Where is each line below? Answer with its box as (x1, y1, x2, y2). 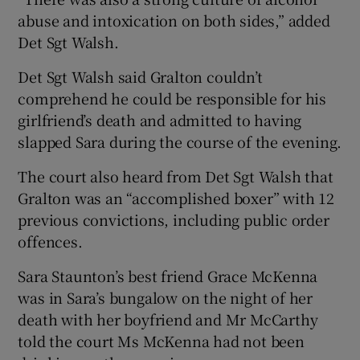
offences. (18, 230, 83, 252)
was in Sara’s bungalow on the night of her (18, 286, 313, 308)
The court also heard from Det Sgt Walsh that (18, 165, 333, 186)
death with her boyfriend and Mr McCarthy (18, 308, 318, 329)
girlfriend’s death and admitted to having (18, 108, 302, 130)
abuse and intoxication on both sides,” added (18, 9, 330, 31)
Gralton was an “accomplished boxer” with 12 (18, 186, 334, 208)
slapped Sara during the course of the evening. (18, 130, 342, 152)
